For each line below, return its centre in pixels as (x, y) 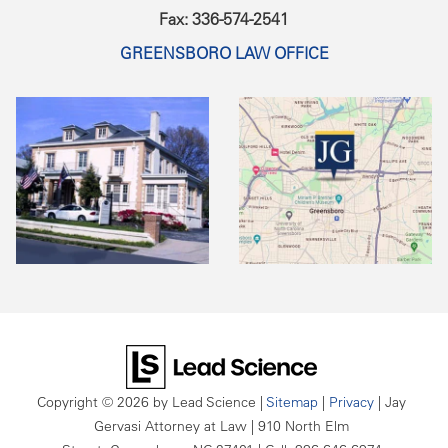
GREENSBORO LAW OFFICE (224, 53)
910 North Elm (301, 426)
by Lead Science (204, 402)
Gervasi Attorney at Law (170, 426)
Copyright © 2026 (95, 402)
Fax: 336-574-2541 (224, 19)
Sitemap (292, 402)
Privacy (351, 402)
